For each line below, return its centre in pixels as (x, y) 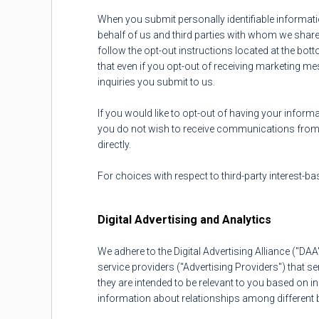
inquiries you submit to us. (156, 82)
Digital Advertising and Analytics (184, 220)
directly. (114, 145)
